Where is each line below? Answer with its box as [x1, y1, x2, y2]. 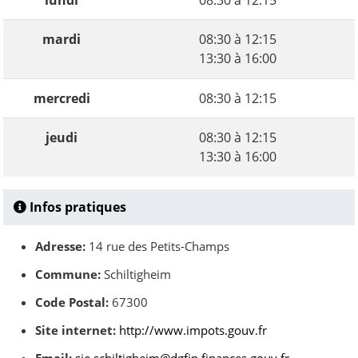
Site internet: [35, 322, 116, 338]
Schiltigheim [101, 266, 171, 282]
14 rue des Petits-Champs [86, 238, 229, 254]
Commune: [35, 266, 101, 282]
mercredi [33, 89, 90, 107]
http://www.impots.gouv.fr [119, 322, 267, 338]
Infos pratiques [26, 198, 126, 216]
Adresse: [35, 238, 86, 254]
